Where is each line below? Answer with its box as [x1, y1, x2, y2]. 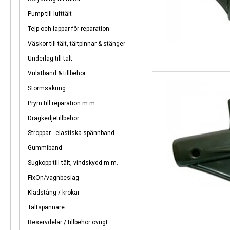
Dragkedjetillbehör [28, 114, 79, 122]
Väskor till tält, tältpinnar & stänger [28, 40, 125, 47]
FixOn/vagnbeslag [28, 174, 79, 181]
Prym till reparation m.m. [28, 100, 97, 107]
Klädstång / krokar [28, 189, 80, 196]
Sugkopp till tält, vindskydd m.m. [28, 159, 118, 166]
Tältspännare [28, 204, 65, 211]
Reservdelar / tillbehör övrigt [28, 219, 108, 226]
